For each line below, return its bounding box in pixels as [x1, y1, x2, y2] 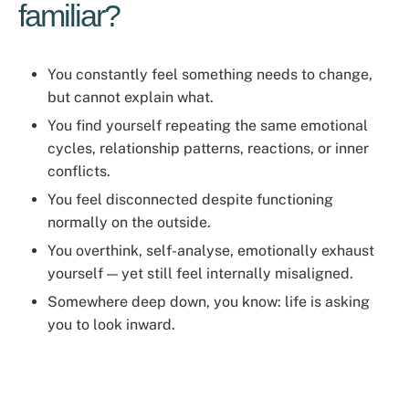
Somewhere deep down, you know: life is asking [47, 293, 370, 310]
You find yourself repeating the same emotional [47, 117, 368, 134]
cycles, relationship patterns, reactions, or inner [47, 140, 369, 157]
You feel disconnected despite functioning [47, 191, 333, 208]
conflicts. [47, 163, 110, 180]
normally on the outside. [47, 214, 211, 231]
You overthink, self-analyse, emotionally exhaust [47, 242, 374, 259]
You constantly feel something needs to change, [47, 66, 372, 83]
